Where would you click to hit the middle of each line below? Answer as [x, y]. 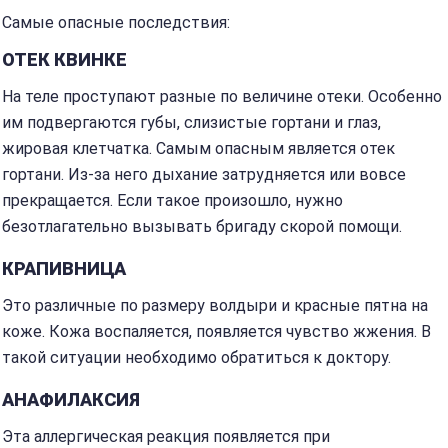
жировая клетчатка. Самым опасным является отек [198, 148]
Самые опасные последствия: [116, 22]
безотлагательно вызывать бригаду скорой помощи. [202, 226]
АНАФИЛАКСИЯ [71, 399]
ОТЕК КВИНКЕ [64, 59]
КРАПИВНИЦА [64, 268]
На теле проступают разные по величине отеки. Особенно [222, 96]
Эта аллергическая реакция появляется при [166, 436]
